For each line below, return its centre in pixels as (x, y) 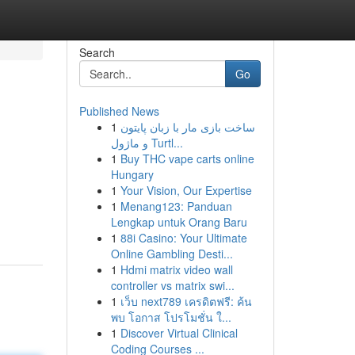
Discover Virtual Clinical (179, 333)
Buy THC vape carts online (187, 158)
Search (97, 52)
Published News (119, 111)
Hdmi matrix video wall (176, 269)
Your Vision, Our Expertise (186, 190)
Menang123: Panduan (176, 206)
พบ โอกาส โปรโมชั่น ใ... (171, 317)
